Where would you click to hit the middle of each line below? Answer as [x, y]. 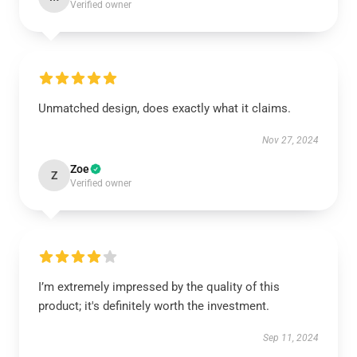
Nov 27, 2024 [290, 140]
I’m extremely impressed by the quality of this [159, 287]
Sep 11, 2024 [291, 338]
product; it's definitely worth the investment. [154, 306]
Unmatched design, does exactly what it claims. [165, 108]
